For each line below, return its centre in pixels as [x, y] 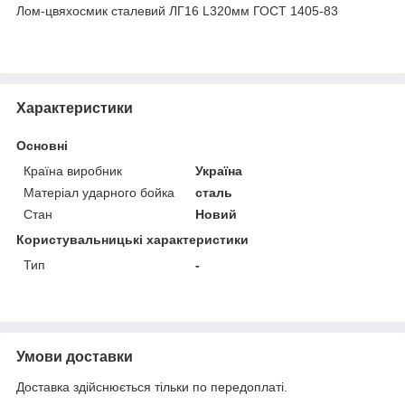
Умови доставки [75, 356]
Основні [42, 145]
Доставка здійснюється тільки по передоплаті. [152, 386]
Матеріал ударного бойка [99, 192]
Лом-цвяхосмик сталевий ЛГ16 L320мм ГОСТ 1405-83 [177, 10]
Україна [219, 170]
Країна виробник [73, 170]
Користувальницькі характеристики [132, 239]
